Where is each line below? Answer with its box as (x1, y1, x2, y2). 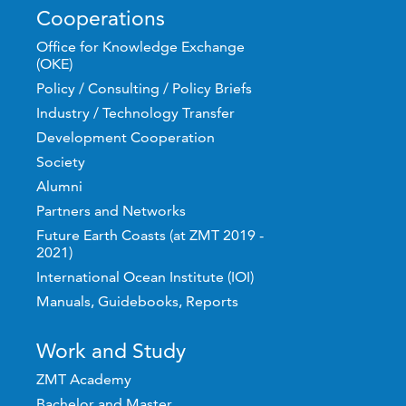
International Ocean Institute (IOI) (36, 268, 255, 285)
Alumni (36, 178, 83, 195)
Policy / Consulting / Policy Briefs (36, 80, 253, 97)
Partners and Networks (36, 202, 187, 219)
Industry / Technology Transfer (36, 104, 236, 121)
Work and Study (36, 337, 187, 363)
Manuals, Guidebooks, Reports (36, 293, 239, 310)
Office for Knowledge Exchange (36, 38, 246, 55)
